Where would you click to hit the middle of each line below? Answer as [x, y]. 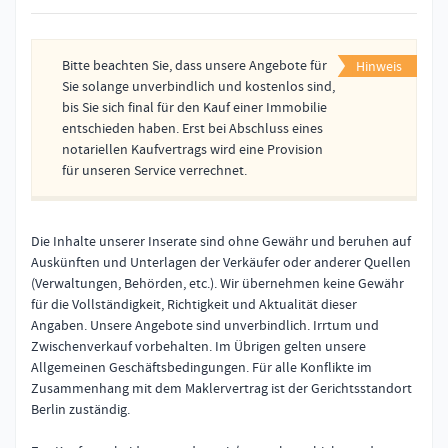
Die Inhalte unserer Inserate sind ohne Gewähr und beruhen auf [221, 241]
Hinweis [379, 66]
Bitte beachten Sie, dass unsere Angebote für [194, 65]
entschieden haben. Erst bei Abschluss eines [192, 128]
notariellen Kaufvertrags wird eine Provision [192, 149]
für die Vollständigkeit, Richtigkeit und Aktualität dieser [194, 304]
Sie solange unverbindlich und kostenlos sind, [198, 86]
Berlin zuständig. [80, 409]
